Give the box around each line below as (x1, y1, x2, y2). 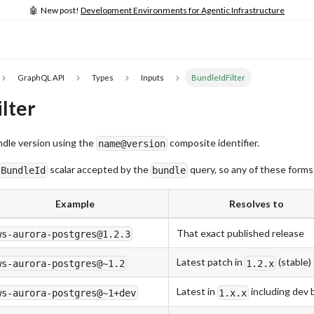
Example (55, 198, 95, 210)
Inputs (140, 72, 164, 82)
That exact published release (176, 227, 304, 240)
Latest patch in (176, 256, 245, 268)
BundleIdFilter (191, 72, 245, 82)
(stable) (276, 256, 312, 268)
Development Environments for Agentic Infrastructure (81, 5, 285, 15)
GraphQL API (18, 72, 65, 82)
